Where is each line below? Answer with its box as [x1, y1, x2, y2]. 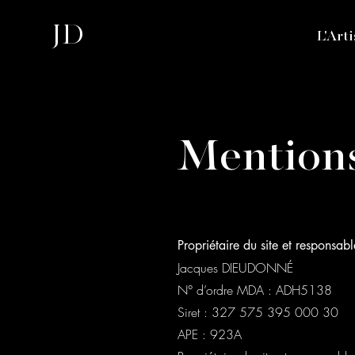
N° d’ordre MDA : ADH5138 [177, 281, 332, 299]
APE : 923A [177, 326, 242, 343]
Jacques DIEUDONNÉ [177, 259, 293, 277]
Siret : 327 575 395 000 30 [177, 303, 338, 321]
